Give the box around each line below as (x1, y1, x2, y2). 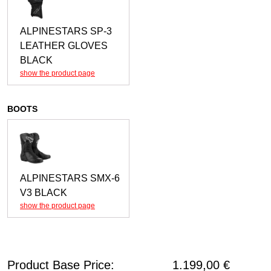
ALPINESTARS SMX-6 (20, 172, 120, 183)
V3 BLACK (20, 187, 67, 198)
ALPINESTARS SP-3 (20, 25, 112, 36)
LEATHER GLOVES (20, 40, 108, 51)
